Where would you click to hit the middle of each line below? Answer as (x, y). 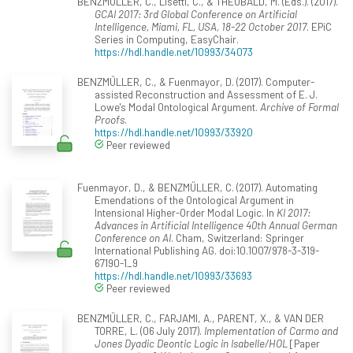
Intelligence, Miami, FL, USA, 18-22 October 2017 (201, 26)
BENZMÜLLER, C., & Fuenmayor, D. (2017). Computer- (195, 81)
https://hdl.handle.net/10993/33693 (173, 275)
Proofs (110, 119)
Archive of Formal (299, 106)
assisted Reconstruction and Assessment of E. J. (206, 94)
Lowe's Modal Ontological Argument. (177, 106)
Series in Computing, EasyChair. (167, 39)
